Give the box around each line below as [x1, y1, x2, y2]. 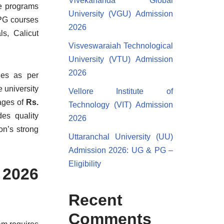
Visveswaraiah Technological [68, 41, 173, 50]
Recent [68, 191, 122, 209]
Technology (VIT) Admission [68, 100, 173, 109]
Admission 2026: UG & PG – [68, 146, 173, 154]
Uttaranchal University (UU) [68, 132, 173, 141]
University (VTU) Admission [68, 55, 173, 63]
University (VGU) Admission [68, 9, 173, 18]
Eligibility [68, 159, 101, 168]
